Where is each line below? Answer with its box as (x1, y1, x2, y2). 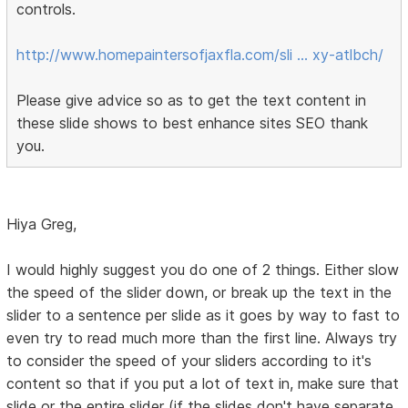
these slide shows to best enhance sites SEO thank (16, 114, 369, 133)
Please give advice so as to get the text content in (16, 91, 367, 110)
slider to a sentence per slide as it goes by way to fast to (6, 306, 401, 325)
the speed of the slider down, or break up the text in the (6, 283, 393, 302)
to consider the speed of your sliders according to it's (6, 352, 372, 371)
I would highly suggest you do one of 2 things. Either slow (6, 260, 400, 280)
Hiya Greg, (6, 215, 77, 234)
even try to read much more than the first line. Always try (6, 329, 398, 348)
